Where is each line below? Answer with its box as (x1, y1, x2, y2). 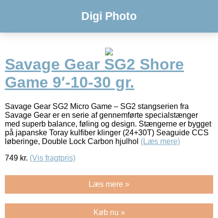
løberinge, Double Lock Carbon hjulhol (5, 137, 141, 145)
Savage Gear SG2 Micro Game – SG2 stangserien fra (5, 102, 189, 110)
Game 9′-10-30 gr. (5, 73, 134, 91)
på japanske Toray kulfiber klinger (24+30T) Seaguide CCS (5, 128, 209, 137)
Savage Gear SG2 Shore (5, 55, 184, 73)
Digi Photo (81, 10, 137, 22)
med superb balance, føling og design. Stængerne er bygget (5, 119, 211, 128)
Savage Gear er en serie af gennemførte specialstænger (5, 110, 198, 119)
